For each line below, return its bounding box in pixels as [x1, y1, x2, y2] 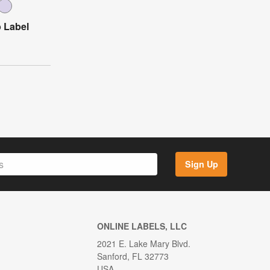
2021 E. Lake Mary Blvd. [96, 237, 190, 250]
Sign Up [184, 158, 218, 171]
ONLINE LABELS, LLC [96, 219, 187, 232]
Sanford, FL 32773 [96, 250, 169, 262]
